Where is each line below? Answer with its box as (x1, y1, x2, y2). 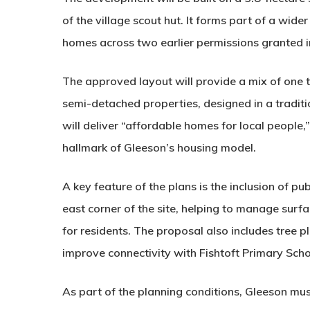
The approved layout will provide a (62, 74, 248, 88)
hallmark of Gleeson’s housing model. (62, 140, 256, 154)
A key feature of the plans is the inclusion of (62, 179, 291, 193)
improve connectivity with (62, 246, 199, 259)
